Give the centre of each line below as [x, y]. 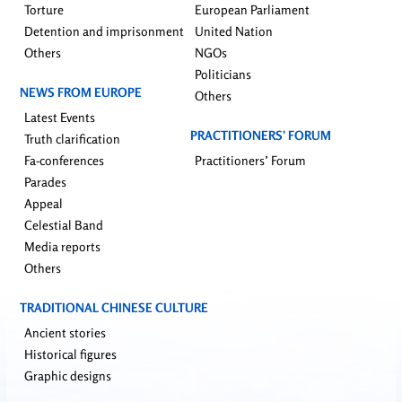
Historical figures [70, 354]
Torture [44, 10]
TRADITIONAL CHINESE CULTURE [114, 308]
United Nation [234, 31]
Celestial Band [64, 225]
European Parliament [252, 10]
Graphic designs [68, 376]
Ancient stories [65, 333]
